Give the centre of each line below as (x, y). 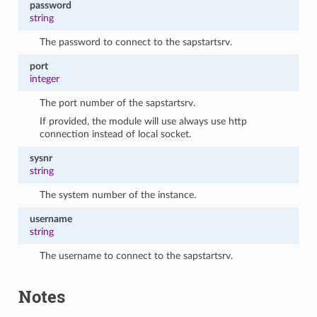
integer (44, 79)
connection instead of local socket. (116, 134)
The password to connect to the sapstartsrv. (136, 42)
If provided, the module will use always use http (144, 121)
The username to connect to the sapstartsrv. (137, 255)
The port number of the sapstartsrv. (118, 103)
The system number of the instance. (118, 195)
